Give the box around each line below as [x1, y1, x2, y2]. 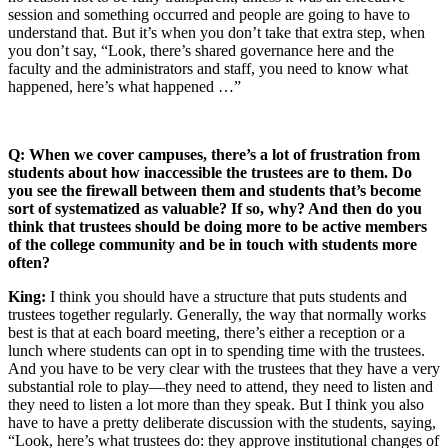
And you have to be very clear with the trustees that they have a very [8, 359, 440, 377]
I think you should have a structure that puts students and [50, 287, 407, 305]
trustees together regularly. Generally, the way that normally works [8, 305, 426, 323]
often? [8, 253, 50, 271]
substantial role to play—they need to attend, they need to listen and [8, 377, 433, 395]
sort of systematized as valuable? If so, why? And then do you [8, 199, 422, 217]
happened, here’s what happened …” [8, 77, 241, 95]
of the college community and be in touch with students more [8, 235, 417, 253]
